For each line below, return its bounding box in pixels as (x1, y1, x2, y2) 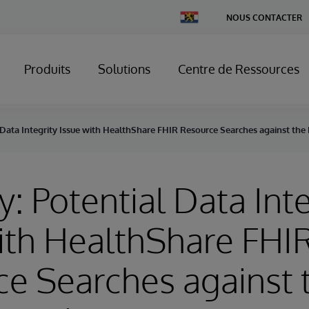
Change (179, 10, 210, 21)
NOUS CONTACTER (226, 12, 302, 23)
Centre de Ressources (178, 61, 299, 77)
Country (179, 21, 210, 31)
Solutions (98, 61, 150, 77)
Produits (24, 61, 70, 77)
